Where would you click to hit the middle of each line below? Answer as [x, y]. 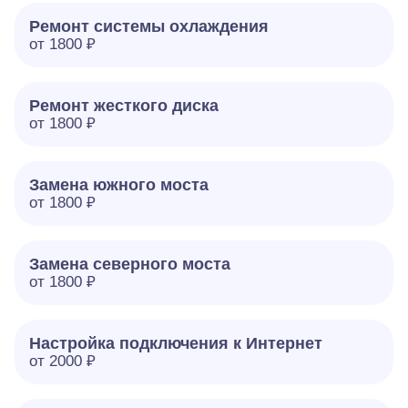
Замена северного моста [130, 264]
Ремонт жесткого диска [124, 106]
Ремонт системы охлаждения [149, 26]
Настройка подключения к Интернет [176, 343]
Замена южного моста [119, 185]
